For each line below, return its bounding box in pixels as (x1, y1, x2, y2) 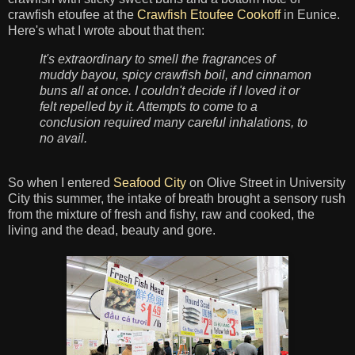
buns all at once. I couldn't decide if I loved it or (40, 84, 300, 98)
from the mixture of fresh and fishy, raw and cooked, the (8, 208, 315, 222)
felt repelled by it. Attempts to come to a (40, 100, 258, 114)
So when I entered (8, 176, 113, 190)
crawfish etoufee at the (8, 8, 137, 22)
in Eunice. (281, 8, 340, 22)
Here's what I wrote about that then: (8, 24, 204, 38)
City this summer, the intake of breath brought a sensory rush (8, 192, 345, 206)
